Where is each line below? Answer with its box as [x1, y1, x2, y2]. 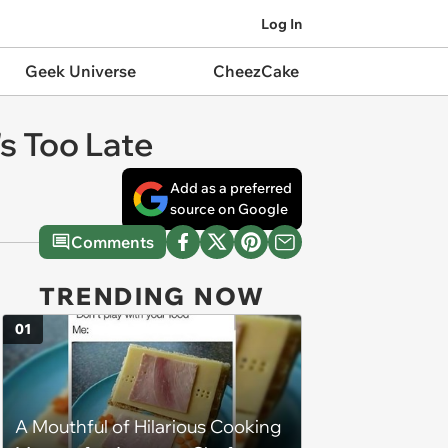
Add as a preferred [170, 179, 292, 197]
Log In [261, 14, 302, 33]
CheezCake [212, 61, 299, 81]
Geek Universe [24, 61, 136, 81]
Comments [71, 232, 154, 252]
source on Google [170, 200, 288, 218]
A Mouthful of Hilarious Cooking [15, 415, 281, 439]
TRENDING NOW [38, 281, 266, 311]
